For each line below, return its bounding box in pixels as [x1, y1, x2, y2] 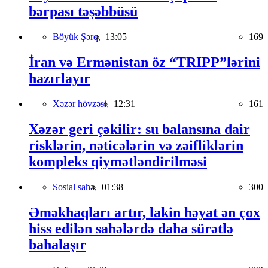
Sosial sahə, [53, 181, 102, 192]
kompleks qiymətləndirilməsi [29, 153, 207, 169]
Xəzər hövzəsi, [53, 99, 114, 109]
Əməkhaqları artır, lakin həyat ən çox [29, 204, 260, 220]
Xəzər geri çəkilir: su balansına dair [29, 121, 250, 137]
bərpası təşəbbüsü [29, 4, 138, 20]
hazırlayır [29, 71, 90, 87]
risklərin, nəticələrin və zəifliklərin [29, 137, 243, 153]
